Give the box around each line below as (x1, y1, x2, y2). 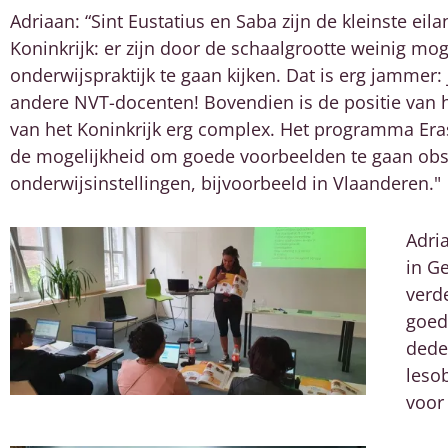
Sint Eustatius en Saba (91, 9, 277, 34)
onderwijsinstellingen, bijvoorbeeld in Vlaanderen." (10, 171, 441, 196)
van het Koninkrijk (10, 117, 161, 142)
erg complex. (161, 117, 280, 142)
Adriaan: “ (10, 9, 91, 34)
